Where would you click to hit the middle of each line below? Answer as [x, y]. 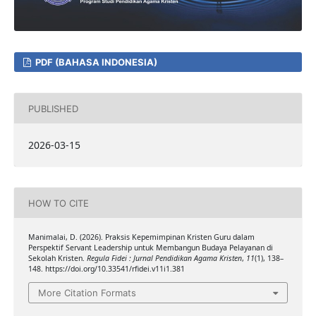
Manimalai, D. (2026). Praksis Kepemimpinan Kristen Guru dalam [141, 237]
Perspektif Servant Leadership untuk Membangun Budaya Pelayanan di [150, 248]
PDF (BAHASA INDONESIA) [96, 62]
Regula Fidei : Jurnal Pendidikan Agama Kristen [164, 259]
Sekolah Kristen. [57, 259]
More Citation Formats [87, 292]
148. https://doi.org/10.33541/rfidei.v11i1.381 [106, 269]
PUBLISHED [53, 108]
